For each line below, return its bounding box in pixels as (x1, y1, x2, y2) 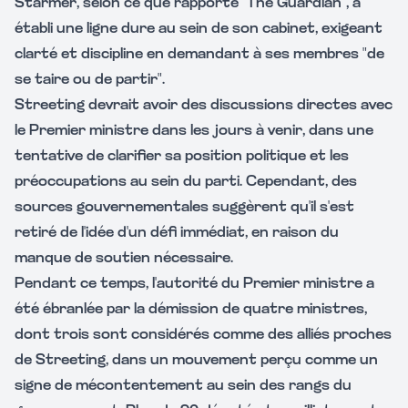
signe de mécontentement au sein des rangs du (15, 379, 352, 393)
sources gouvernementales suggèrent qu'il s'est (15, 200, 354, 215)
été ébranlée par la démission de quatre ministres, (15, 302, 367, 317)
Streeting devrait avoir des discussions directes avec (15, 98, 393, 113)
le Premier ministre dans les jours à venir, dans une (15, 124, 373, 138)
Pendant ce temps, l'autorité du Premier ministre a (15, 277, 374, 291)
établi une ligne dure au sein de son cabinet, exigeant (15, 22, 382, 36)
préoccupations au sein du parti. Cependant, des (15, 175, 357, 189)
